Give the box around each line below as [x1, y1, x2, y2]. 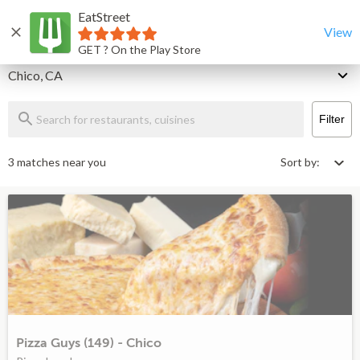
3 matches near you [8, 155, 106, 169]
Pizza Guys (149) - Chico [16, 336, 162, 350]
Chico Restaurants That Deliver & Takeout [55, 12, 308, 28]
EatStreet [78, 8, 130, 24]
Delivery [8, 48, 59, 63]
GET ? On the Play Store [78, 42, 201, 56]
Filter [319, 112, 345, 125]
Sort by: [280, 155, 320, 169]
